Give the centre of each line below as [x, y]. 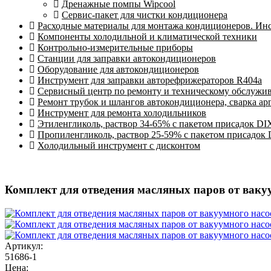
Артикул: [24, 246]
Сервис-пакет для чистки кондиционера [145, 15]
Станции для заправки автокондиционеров [127, 59]
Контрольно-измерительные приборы [115, 48]
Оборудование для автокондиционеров [118, 70]
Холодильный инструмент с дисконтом [119, 146]
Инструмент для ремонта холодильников [122, 113]
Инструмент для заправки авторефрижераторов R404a [150, 80]
